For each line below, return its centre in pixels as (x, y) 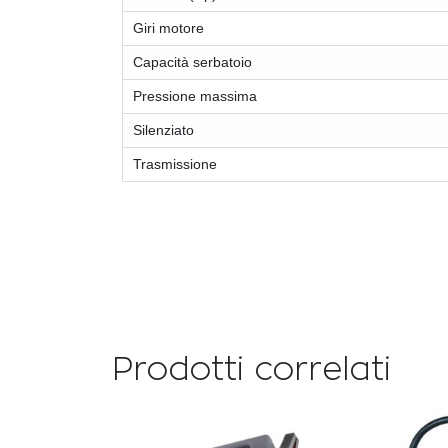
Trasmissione (175, 164)
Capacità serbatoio (192, 62)
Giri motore (168, 28)
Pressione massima (195, 96)
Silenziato (163, 130)
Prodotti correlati (251, 370)
